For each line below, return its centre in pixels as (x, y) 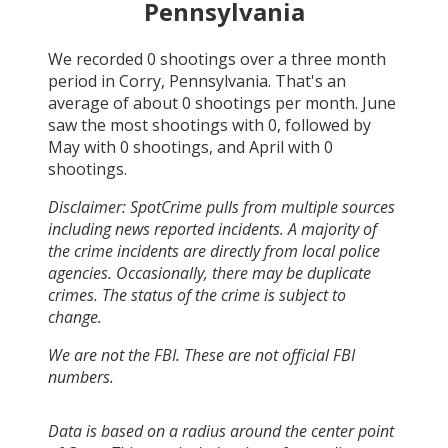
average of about (115, 102)
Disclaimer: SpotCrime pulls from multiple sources (221, 206)
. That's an (307, 80)
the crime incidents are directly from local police (214, 250)
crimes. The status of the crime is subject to (197, 294)
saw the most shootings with (158, 124)
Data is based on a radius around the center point (221, 430)
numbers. (81, 376)
